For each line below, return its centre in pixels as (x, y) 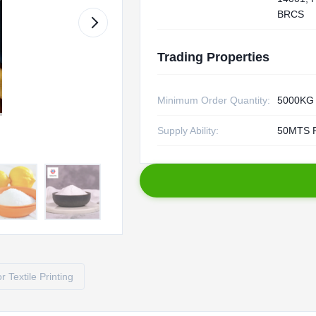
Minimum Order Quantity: (213, 100)
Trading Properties (213, 57)
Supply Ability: (188, 130)
